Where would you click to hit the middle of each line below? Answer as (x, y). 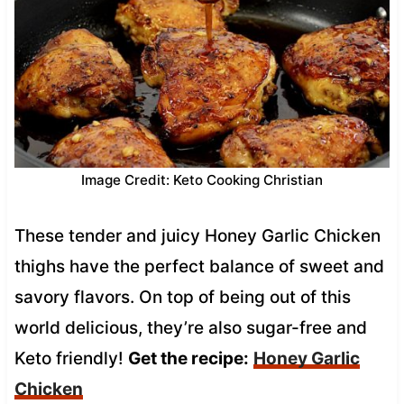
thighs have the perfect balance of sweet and (199, 266)
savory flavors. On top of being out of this (182, 297)
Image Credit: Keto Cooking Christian (202, 179)
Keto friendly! (71, 358)
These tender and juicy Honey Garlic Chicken (197, 235)
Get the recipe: (188, 358)
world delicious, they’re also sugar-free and (190, 327)
